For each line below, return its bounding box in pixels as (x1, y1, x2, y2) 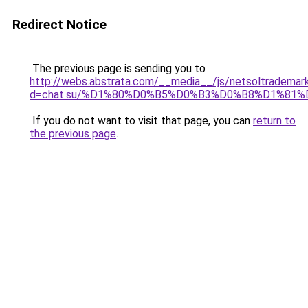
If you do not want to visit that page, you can (30, 114, 253, 127)
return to (253, 114, 296, 127)
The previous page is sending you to (30, 62, 206, 75)
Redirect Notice (12, 16, 107, 32)
